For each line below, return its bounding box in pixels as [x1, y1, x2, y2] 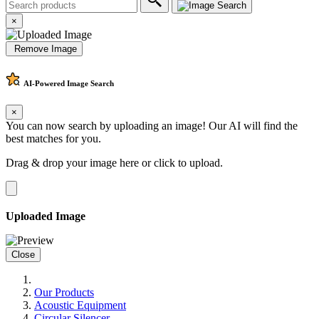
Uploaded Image [6, 210, 85, 223]
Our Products [34, 286, 94, 299]
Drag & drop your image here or [6, 157, 154, 169]
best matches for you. [6, 132, 101, 145]
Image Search [65, 79, 114, 88]
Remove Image [11, 43, 77, 54]
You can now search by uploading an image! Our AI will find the [6, 120, 298, 132]
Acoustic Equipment [34, 299, 126, 312]
